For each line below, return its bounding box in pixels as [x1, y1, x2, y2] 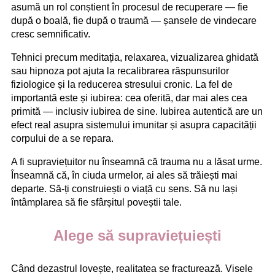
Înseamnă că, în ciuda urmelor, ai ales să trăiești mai [11, 169, 238, 180]
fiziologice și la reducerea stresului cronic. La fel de [11, 79, 233, 90]
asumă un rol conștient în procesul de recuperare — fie [11, 1, 248, 12]
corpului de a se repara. [11, 133, 114, 144]
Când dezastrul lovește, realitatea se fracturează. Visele [11, 263, 253, 274]
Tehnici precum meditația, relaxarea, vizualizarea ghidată [11, 52, 258, 63]
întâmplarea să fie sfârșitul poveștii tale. [11, 196, 182, 207]
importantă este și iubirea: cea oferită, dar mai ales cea [11, 92, 247, 103]
